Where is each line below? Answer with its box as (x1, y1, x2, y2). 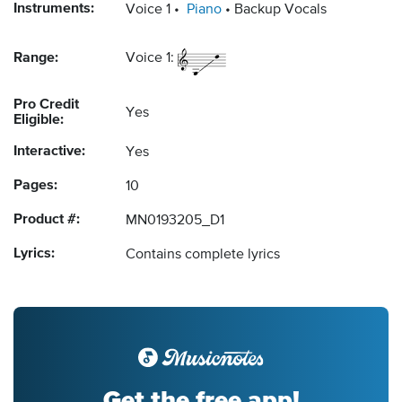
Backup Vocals (234, 3, 327, 18)
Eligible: (13, 113, 64, 128)
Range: (13, 51, 58, 66)
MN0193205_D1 (126, 214, 224, 229)
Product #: (13, 213, 80, 228)
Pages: (13, 179, 57, 194)
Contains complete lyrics (126, 248, 280, 263)
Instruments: (13, 2, 94, 17)
